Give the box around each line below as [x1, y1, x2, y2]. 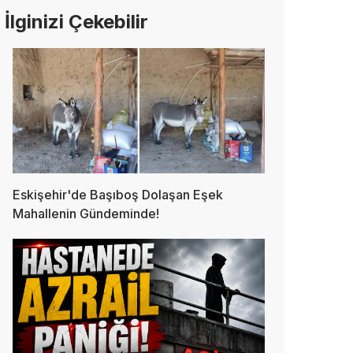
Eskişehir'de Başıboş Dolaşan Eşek [13, 187, 223, 203]
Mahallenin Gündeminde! [13, 206, 159, 222]
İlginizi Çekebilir [5, 9, 148, 33]
